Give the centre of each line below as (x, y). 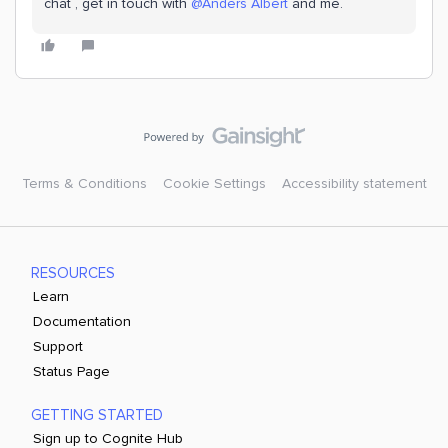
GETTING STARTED (97, 415)
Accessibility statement (354, 183)
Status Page (72, 371)
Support (58, 346)
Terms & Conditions (84, 183)
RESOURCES (73, 273)
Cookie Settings (214, 183)
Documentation (82, 321)
